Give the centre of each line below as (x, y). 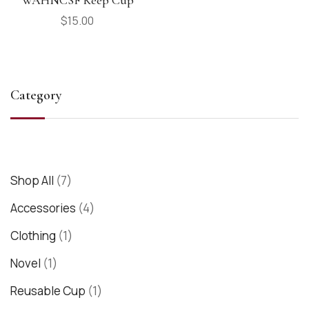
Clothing (33, 235)
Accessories (43, 208)
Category (36, 95)
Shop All (32, 180)
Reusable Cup (48, 290)
